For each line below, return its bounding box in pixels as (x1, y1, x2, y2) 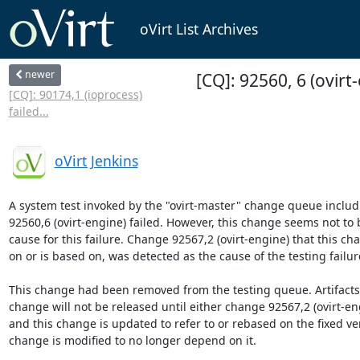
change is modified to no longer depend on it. (8, 332, 256, 348)
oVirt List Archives (139, 19, 258, 39)
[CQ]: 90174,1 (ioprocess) (8, 86, 142, 102)
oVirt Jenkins (54, 150, 138, 170)
